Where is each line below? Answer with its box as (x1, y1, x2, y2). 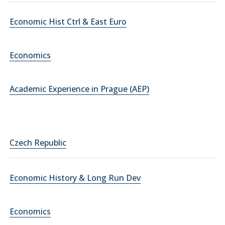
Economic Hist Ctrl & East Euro (10, 16, 127, 27)
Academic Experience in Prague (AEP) (10, 83, 149, 94)
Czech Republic (10, 137, 66, 148)
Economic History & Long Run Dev (10, 172, 141, 183)
